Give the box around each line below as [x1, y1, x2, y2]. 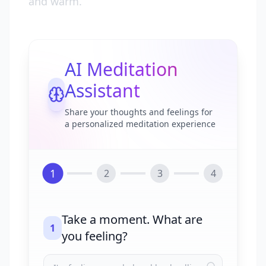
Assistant [65, 78, 141, 103]
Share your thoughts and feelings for [65, 106, 213, 118]
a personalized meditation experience [65, 118, 216, 129]
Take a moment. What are [61, 211, 202, 227]
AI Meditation [65, 57, 179, 81]
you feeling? [61, 228, 128, 244]
